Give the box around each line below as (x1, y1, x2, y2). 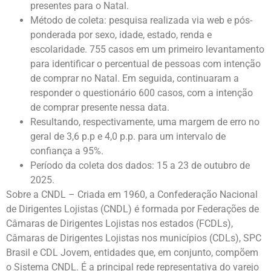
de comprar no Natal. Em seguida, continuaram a (30, 72, 239, 84)
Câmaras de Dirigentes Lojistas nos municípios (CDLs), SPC (6, 232, 261, 244)
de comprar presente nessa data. (30, 101, 169, 113)
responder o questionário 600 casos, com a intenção (30, 87, 253, 99)
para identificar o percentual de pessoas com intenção (30, 57, 261, 70)
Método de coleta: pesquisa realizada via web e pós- (30, 14, 252, 26)
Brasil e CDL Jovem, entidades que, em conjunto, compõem (6, 246, 258, 258)
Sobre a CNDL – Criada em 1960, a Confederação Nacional (6, 188, 258, 200)
